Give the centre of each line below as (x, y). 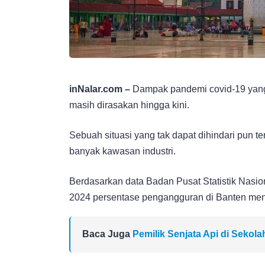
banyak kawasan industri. (122, 151)
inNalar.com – (100, 89)
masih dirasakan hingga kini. (129, 105)
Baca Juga (107, 234)
